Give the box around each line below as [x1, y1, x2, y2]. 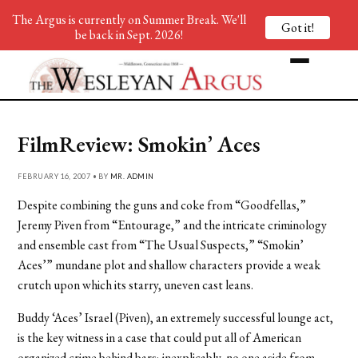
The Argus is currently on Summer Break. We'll [11, 11, 246, 28]
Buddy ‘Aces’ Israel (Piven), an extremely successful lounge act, [18, 308, 334, 326]
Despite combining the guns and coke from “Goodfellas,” [18, 196, 307, 213]
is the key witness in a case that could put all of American [18, 328, 302, 346]
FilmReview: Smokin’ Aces [18, 129, 261, 158]
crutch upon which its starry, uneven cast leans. [18, 276, 254, 293]
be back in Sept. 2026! [74, 26, 183, 43]
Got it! [281, 18, 314, 36]
